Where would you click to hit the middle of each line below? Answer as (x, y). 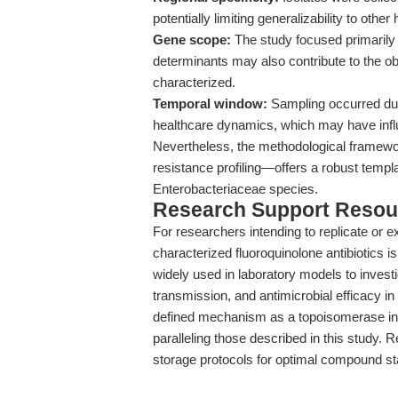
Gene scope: (192, 40)
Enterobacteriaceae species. (235, 189)
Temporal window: (210, 103)
